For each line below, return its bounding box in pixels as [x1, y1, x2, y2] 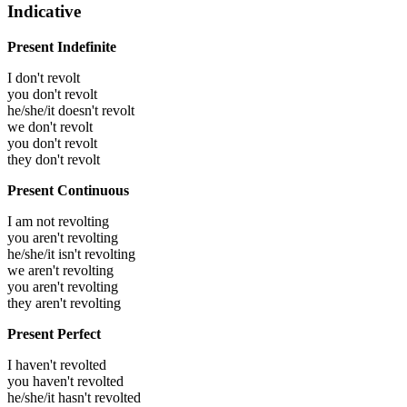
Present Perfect [7, 325, 101, 342]
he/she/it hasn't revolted [7, 389, 141, 405]
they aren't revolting [7, 294, 121, 311]
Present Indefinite [7, 38, 116, 55]
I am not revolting [7, 213, 109, 229]
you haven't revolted [7, 372, 124, 389]
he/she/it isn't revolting [7, 245, 135, 262]
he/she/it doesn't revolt [7, 102, 134, 118]
